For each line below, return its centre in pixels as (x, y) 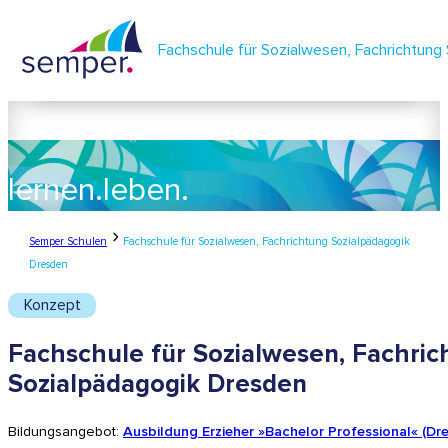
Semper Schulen (68, 242)
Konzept (52, 305)
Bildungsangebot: (65, 432)
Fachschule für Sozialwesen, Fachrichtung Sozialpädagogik (267, 242)
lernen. (55, 190)
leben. (146, 190)
